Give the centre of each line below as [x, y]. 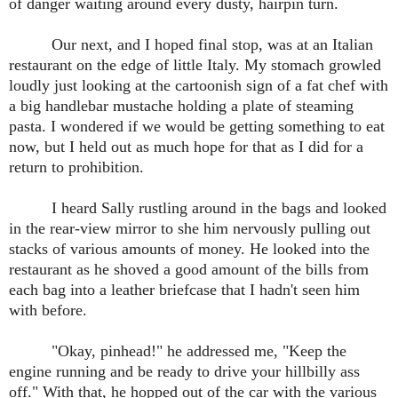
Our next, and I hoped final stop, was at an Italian [212, 45]
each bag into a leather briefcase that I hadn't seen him [184, 290]
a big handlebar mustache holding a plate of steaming [181, 106]
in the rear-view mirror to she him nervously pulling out [190, 229]
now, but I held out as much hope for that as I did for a [186, 147]
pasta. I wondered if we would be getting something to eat [197, 127]
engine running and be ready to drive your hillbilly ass [184, 372]
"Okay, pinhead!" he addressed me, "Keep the [199, 351]
